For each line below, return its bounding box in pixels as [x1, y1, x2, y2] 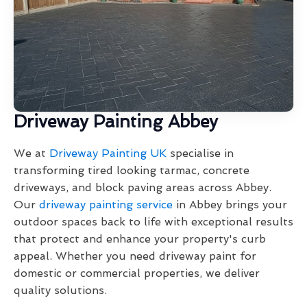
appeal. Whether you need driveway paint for [14, 249, 256, 263]
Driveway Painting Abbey [14, 112, 218, 132]
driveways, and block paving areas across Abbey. [14, 181, 271, 195]
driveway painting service [39, 198, 173, 212]
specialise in [167, 147, 234, 160]
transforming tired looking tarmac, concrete [14, 164, 249, 177]
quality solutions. [14, 284, 107, 297]
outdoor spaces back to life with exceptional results [14, 215, 293, 229]
